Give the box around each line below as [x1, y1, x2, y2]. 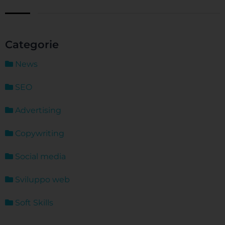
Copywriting [13, 129, 64, 139]
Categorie [5, 38, 59, 51]
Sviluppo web [13, 175, 70, 185]
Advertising [13, 105, 61, 116]
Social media [13, 152, 66, 162]
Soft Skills [13, 198, 53, 208]
